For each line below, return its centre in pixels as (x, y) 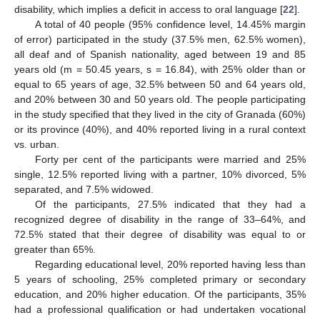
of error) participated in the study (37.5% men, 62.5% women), (160, 39)
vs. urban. (37, 144)
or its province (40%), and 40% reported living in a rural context (160, 129)
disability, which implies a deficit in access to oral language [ (149, 9)
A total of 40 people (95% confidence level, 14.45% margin (170, 24)
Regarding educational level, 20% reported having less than (170, 264)
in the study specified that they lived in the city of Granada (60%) (160, 114)
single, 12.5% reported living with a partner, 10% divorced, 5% (160, 174)
